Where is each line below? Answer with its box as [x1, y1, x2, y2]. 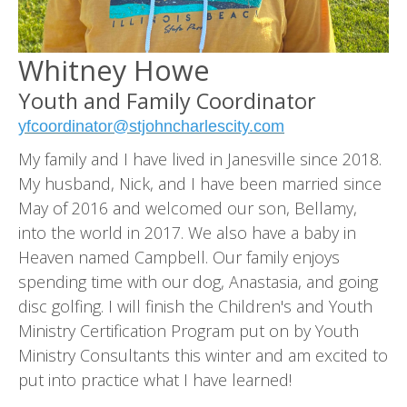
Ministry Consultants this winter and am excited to [18, 344, 388, 367]
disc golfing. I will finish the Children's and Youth [18, 295, 372, 318]
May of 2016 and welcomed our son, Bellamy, [18, 197, 357, 220]
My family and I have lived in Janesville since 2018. [18, 148, 382, 171]
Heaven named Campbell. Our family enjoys [18, 246, 340, 269]
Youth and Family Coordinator [18, 85, 316, 115]
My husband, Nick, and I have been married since [18, 173, 382, 195]
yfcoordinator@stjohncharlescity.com [18, 116, 284, 135]
